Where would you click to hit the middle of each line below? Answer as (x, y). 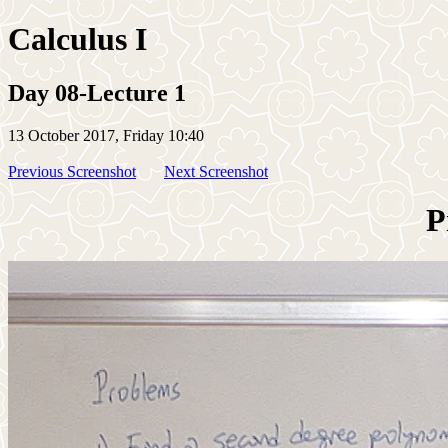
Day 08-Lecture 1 (97, 92)
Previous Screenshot (72, 171)
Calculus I (77, 39)
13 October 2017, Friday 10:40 (106, 135)
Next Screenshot (216, 171)
